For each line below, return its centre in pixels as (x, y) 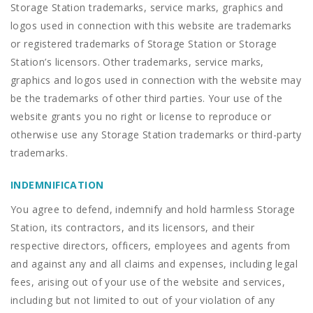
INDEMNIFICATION (57, 185)
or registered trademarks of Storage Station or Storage (144, 44)
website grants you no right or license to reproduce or (141, 116)
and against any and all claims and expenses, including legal (154, 264)
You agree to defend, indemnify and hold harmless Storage (153, 209)
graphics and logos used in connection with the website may (156, 80)
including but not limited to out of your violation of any (143, 300)
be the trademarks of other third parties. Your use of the (147, 98)
